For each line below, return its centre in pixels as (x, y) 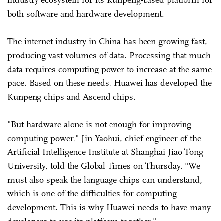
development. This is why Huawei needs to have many (109, 207)
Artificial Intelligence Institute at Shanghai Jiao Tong (105, 152)
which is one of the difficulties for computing (92, 193)
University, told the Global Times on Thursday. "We (104, 166)
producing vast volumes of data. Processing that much (109, 55)
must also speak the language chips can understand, (105, 179)
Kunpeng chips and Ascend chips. (72, 96)
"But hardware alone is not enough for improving (99, 124)
